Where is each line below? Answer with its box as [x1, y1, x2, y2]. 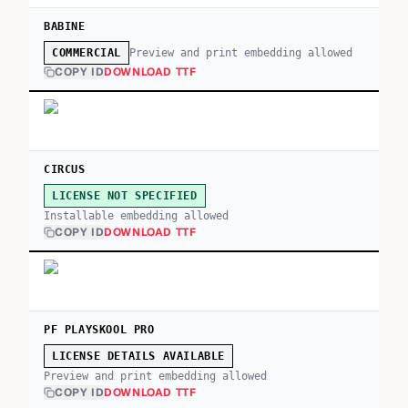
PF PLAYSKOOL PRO [44, 323, 155, 336]
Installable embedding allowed [44, 209, 229, 222]
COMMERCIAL [52, 46, 121, 59]
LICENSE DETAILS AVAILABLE [52, 350, 225, 362]
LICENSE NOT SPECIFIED [52, 189, 198, 202]
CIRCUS [44, 163, 86, 176]
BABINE [44, 20, 86, 33]
